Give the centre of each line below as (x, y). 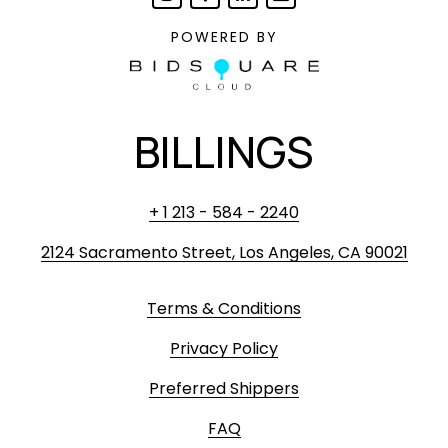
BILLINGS (224, 152)
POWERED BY (224, 37)
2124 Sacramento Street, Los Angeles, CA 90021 (224, 253)
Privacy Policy (224, 349)
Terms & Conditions (224, 309)
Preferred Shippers (224, 389)
